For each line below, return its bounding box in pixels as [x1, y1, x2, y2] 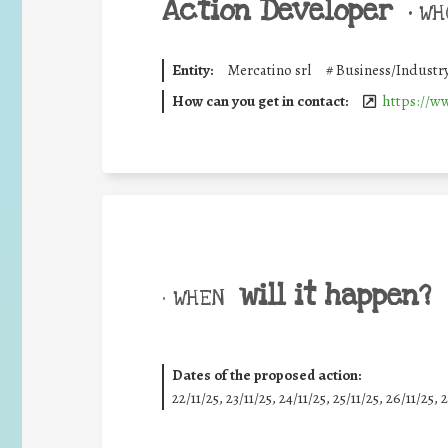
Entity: [171, 60, 213, 80]
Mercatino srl [227, 60, 311, 80]
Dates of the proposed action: [171, 365, 361, 385]
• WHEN [162, 283, 224, 312]
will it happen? [239, 276, 431, 315]
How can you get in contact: [171, 90, 348, 111]
